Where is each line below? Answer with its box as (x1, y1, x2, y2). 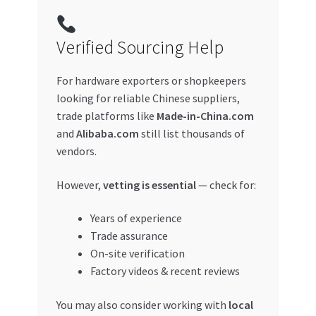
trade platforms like (56, 109, 157, 123)
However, (56, 177, 103, 192)
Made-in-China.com (156, 109, 254, 123)
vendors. (56, 144, 97, 159)
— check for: (195, 177, 256, 192)
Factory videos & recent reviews (90, 264, 240, 279)
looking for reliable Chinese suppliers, (56, 91, 240, 106)
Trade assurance (90, 229, 168, 243)
